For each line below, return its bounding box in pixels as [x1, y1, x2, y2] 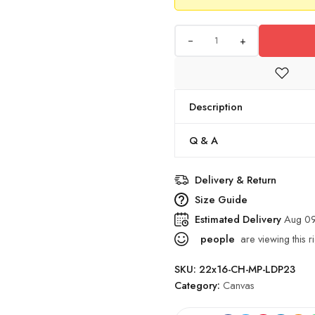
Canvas [223, 278, 255, 292]
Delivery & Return [195, 172, 276, 187]
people [198, 231, 235, 246]
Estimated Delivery [195, 212, 284, 226]
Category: [174, 278, 223, 292]
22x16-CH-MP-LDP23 [199, 262, 295, 276]
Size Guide [195, 192, 247, 207]
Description [189, 99, 243, 114]
